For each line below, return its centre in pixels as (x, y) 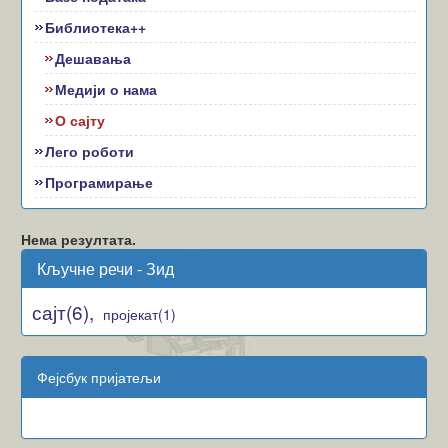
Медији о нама (106, 89)
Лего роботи (90, 151)
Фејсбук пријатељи (99, 377)
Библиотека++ (96, 27)
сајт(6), (63, 311)
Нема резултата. (79, 239)
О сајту (80, 120)
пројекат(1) (140, 314)
